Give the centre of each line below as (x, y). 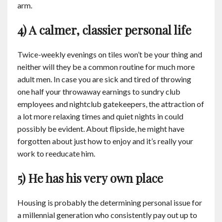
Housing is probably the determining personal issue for (110, 202)
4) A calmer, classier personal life (104, 30)
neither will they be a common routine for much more (106, 67)
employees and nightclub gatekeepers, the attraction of (111, 104)
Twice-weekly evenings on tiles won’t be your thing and (110, 54)
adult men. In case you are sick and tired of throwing (104, 79)
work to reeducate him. (56, 153)
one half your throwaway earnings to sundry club (99, 91)
